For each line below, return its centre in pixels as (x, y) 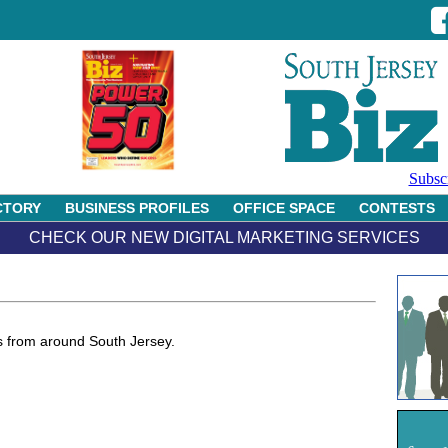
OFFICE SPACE (284, 208)
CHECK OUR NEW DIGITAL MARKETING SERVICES (224, 237)
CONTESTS (397, 208)
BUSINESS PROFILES (137, 208)
